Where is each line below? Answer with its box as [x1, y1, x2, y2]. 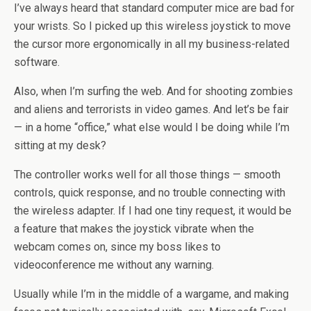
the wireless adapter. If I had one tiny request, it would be [14, 204, 292, 218]
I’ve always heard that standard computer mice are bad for [14, 1, 294, 15]
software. [14, 56, 60, 69]
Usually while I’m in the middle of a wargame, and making [14, 287, 289, 301]
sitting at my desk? [14, 139, 106, 153]
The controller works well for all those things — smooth [14, 168, 280, 182]
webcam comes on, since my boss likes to [14, 240, 221, 254]
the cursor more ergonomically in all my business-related [14, 37, 289, 51]
